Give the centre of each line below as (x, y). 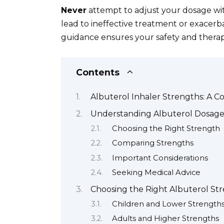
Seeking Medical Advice (156, 173)
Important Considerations (160, 158)
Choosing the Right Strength (166, 128)
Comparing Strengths (152, 143)
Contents (98, 72)
